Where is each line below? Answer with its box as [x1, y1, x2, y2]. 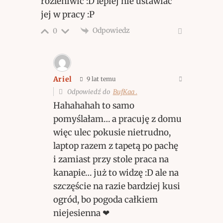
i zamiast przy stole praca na [53, 153, 169, 165]
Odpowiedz [92, 25, 130, 35]
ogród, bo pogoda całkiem [53, 194, 158, 205]
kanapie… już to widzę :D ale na [53, 167, 179, 178]
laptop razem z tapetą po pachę [53, 140, 178, 151]
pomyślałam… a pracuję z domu [53, 113, 182, 124]
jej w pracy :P [40, 8, 95, 20]
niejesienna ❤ [53, 207, 110, 219]
